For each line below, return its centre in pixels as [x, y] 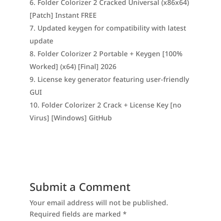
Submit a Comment [80, 186]
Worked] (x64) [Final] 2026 [73, 66]
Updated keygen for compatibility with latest [111, 28]
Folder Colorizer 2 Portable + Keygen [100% [110, 54]
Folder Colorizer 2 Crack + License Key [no [111, 105]
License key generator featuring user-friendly [113, 79]
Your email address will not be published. [99, 203]
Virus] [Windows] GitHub [71, 118]
